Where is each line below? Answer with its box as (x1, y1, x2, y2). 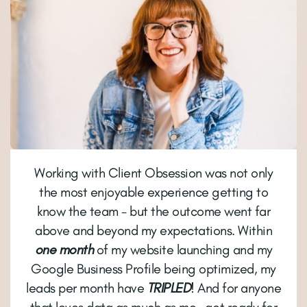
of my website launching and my (93, 241, 273, 258)
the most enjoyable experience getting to (39, 184, 268, 201)
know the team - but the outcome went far (37, 203, 270, 220)
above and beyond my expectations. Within (35, 222, 272, 239)
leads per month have (26, 280, 147, 297)
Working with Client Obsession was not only (34, 164, 273, 182)
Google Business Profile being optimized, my (31, 260, 276, 278)
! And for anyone (191, 280, 281, 297)
